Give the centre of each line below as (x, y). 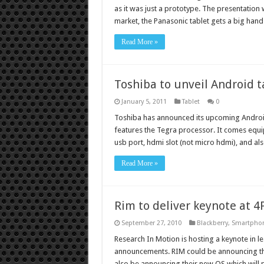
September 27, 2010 (151, 223)
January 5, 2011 (144, 102)
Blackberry (212, 223)
